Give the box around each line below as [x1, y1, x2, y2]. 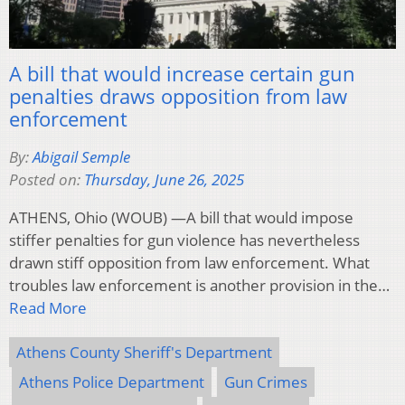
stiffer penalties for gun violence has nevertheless [9, 230, 360, 251]
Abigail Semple [33, 146, 130, 168]
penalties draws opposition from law [9, 82, 347, 110]
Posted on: [9, 169, 84, 191]
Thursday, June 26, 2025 [84, 169, 244, 191]
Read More [9, 297, 87, 319]
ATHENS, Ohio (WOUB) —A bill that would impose [9, 207, 353, 229]
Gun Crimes [224, 372, 307, 393]
